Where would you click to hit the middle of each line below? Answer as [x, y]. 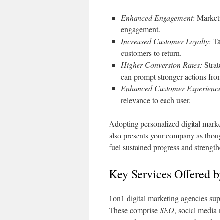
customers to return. [151, 53]
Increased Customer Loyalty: [166, 41]
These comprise [134, 210]
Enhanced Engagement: [158, 17]
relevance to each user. [156, 100]
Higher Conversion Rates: [162, 65]
